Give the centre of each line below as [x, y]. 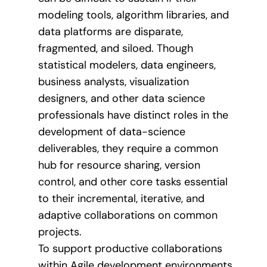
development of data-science [112, 132]
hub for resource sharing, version [119, 165]
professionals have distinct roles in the [133, 115]
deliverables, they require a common [128, 149]
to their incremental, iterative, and [121, 199]
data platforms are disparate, [111, 32]
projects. [60, 232]
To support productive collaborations [130, 249]
